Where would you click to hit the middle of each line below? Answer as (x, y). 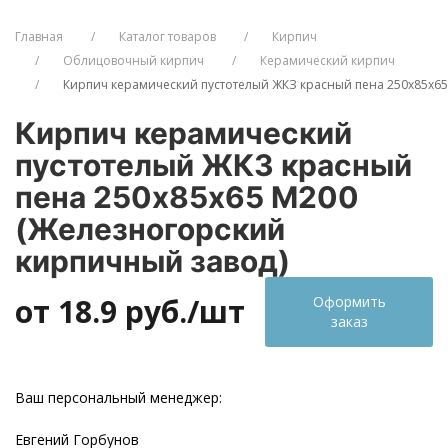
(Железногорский (150, 228)
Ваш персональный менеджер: (118, 397)
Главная (39, 36)
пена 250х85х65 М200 (187, 196)
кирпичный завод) (152, 260)
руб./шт (181, 312)
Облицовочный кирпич (133, 60)
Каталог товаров (167, 36)
